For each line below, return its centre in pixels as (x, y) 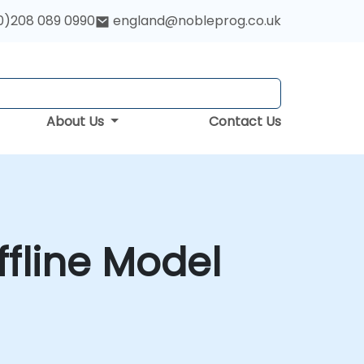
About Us (77, 121)
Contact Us (245, 121)
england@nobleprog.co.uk (197, 21)
